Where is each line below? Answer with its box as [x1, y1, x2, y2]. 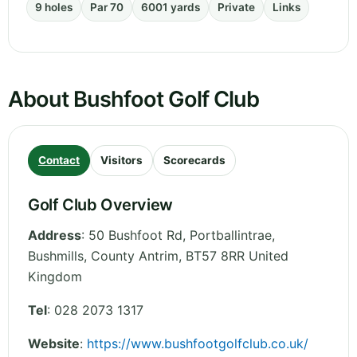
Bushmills [28, 248, 84, 265]
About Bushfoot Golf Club [8, 86, 260, 113]
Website [28, 335, 80, 352]
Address [28, 227, 81, 244]
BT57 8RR [186, 248, 245, 265]
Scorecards [163, 154, 226, 167]
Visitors [100, 154, 143, 167]
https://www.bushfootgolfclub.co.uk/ [87, 335, 308, 352]
